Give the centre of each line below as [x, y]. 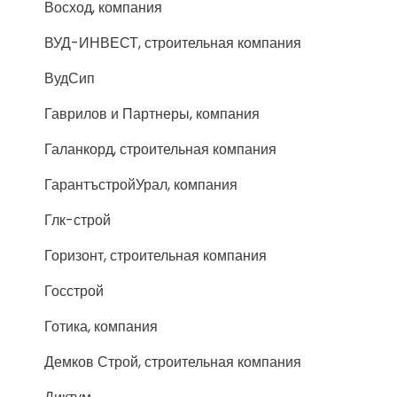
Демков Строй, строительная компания [173, 362]
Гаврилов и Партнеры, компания [152, 114]
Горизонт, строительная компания [156, 256]
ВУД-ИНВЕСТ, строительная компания [173, 43]
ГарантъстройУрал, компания [141, 185]
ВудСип [70, 78]
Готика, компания [101, 327]
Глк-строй [78, 220]
